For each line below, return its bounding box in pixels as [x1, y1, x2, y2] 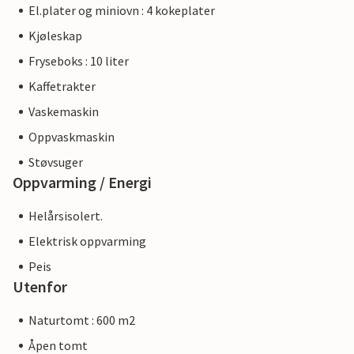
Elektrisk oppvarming [28, 233, 146, 250]
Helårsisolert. [28, 208, 103, 224]
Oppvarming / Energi [13, 172, 152, 193]
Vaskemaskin [28, 104, 99, 120]
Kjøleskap [28, 28, 82, 44]
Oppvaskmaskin [28, 129, 115, 145]
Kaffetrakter [28, 78, 96, 95]
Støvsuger [28, 154, 83, 171]
